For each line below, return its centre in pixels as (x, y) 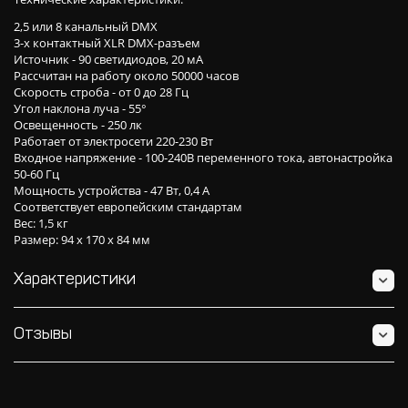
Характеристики (75, 280)
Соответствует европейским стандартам (128, 207)
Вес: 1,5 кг (41, 223)
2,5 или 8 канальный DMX (86, 26)
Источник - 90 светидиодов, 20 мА (108, 59)
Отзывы (43, 335)
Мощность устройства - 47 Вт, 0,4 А (112, 190)
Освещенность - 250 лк (78, 125)
